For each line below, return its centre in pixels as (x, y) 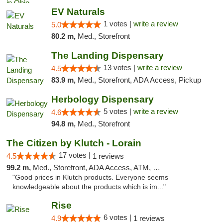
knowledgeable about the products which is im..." (89, 187)
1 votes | (118, 24)
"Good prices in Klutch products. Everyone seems (90, 177)
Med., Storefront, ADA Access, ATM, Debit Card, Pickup (93, 167)
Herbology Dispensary (102, 99)
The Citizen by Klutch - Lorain (74, 143)
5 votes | (118, 111)
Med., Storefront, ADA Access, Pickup (139, 80)
